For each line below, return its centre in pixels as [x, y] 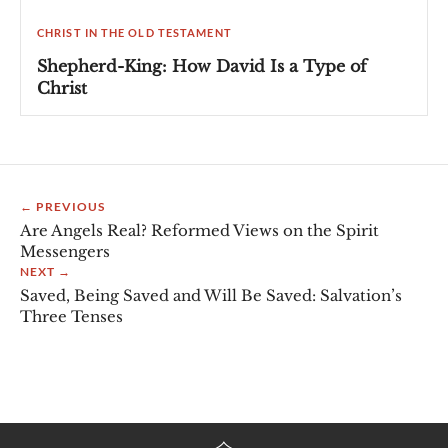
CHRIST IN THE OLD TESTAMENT [134, 33]
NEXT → [45, 272]
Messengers [65, 252]
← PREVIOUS [62, 207]
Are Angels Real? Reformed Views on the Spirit [199, 231]
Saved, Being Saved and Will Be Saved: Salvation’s [211, 296]
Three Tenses [71, 317]
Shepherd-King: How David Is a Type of [202, 66]
